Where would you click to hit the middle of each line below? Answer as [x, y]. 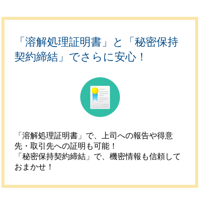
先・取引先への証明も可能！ [66, 146]
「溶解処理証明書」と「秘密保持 [97, 42]
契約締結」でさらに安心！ [81, 57]
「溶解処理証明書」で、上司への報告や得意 [94, 136]
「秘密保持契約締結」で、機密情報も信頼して [98, 156]
